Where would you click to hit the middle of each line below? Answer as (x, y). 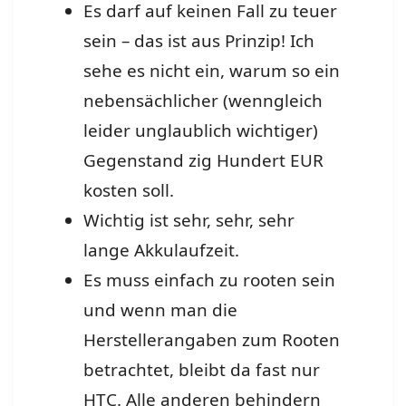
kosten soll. (128, 191)
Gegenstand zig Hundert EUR (203, 161)
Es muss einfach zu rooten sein (209, 280)
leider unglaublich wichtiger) (200, 131)
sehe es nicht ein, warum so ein (211, 71)
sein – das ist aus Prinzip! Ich (198, 41)
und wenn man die (160, 310)
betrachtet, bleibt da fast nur (201, 370)
